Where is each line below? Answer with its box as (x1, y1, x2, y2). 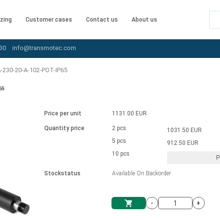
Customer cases (26, 16, 72, 23)
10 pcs (111, 150, 130, 157)
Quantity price (44, 125, 84, 132)
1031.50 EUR (167, 127, 202, 134)
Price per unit (44, 110, 82, 117)
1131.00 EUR (111, 110, 147, 117)
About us (132, 16, 157, 23)
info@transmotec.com (12, 44, 76, 52)
